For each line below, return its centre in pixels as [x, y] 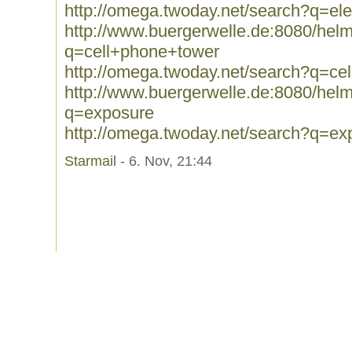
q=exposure [109, 113]
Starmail [90, 161]
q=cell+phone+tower [142, 51]
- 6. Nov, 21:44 [164, 161]
